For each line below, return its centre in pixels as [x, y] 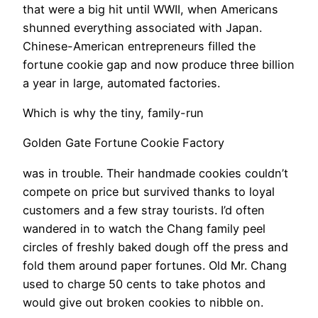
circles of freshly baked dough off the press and [155, 247]
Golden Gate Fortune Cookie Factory [124, 143]
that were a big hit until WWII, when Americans [150, 9]
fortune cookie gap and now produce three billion [159, 64]
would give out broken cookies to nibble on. [143, 302]
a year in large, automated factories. [121, 83]
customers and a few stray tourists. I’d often [144, 210]
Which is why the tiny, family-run [113, 113]
